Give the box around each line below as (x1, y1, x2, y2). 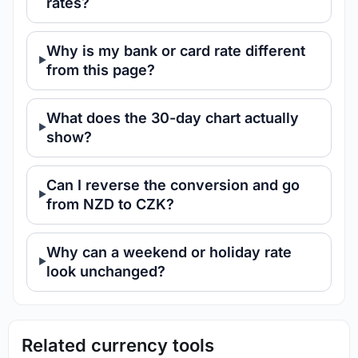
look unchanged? (46, 262, 165, 280)
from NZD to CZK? (46, 195, 174, 213)
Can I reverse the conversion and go (46, 176, 300, 193)
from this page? (46, 61, 155, 78)
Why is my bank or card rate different (46, 42, 305, 59)
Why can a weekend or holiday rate (46, 243, 292, 261)
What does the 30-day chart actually (46, 109, 299, 126)
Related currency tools (22, 334, 214, 356)
